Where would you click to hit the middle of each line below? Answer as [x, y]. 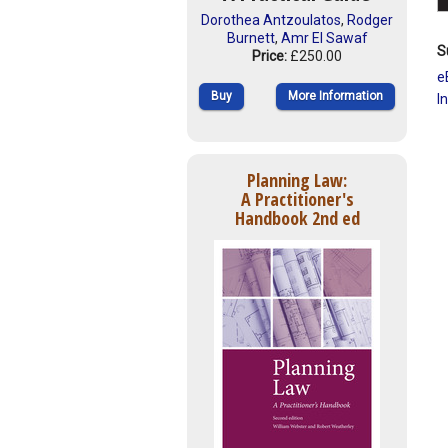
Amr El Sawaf [324, 38]
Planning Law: [297, 179]
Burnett [250, 38]
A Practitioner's [297, 198]
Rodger [370, 20]
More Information [335, 96]
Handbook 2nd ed [297, 217]
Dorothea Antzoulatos [271, 20]
